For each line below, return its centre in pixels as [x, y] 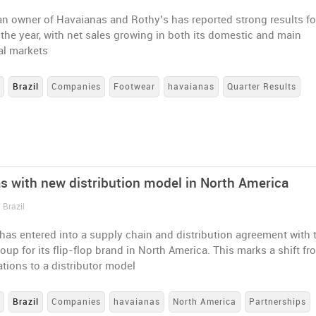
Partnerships [278, 302]
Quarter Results [262, 87]
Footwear [135, 87]
